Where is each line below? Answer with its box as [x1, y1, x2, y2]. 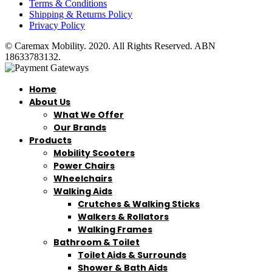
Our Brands [53, 121, 106, 134]
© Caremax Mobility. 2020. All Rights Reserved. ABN [5, 40, 216, 51]
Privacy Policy [29, 19, 85, 30]
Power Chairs [53, 159, 115, 172]
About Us [29, 95, 70, 108]
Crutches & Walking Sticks [78, 197, 200, 210]
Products [29, 134, 72, 146]
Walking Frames [78, 223, 152, 236]
